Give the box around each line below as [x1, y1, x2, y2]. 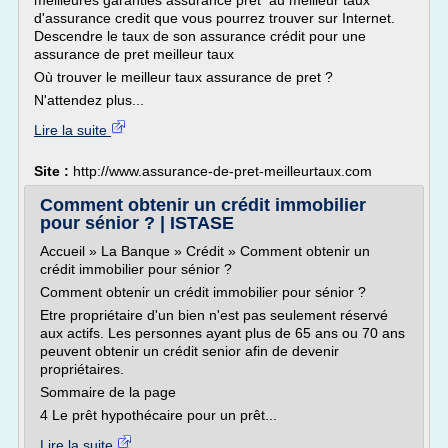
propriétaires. [40, 361, 124, 377]
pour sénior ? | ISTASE [40, 213, 234, 233]
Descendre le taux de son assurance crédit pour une [34, 28, 366, 44]
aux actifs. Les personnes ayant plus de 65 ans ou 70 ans [40, 325, 405, 341]
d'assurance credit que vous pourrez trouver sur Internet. [34, 10, 395, 26]
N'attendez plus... [34, 92, 144, 108]
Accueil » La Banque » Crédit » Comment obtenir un [40, 243, 370, 259]
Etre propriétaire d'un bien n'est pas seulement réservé [40, 307, 388, 323]
